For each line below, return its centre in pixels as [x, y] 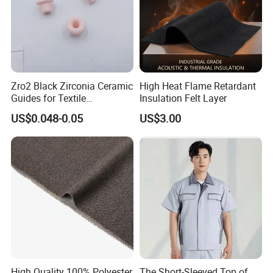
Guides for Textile [49, 98]
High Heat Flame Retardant [197, 86]
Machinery [34, 110]
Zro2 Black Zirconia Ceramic [72, 86]
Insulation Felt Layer [183, 98]
